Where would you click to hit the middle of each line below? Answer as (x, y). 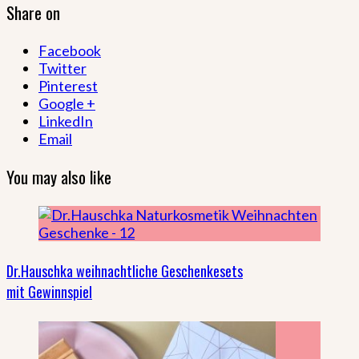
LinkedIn (66, 121)
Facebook (70, 50)
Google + (67, 103)
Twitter (63, 68)
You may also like (59, 176)
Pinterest (68, 85)
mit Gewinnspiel (49, 291)
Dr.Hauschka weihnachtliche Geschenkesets (125, 270)
